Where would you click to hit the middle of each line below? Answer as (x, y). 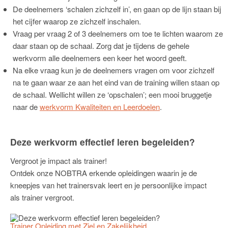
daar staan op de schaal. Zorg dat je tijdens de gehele (101, 46)
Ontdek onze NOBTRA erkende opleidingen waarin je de (104, 173)
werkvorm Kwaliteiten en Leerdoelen (100, 107)
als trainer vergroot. (42, 197)
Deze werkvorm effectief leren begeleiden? (103, 141)
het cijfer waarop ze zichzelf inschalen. (77, 21)
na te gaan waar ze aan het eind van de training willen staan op (116, 82)
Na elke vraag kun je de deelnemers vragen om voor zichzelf (113, 70)
